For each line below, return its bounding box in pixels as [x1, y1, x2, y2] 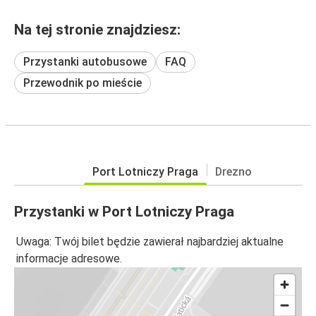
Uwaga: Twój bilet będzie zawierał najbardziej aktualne [16, 235, 284, 249]
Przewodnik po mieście [23, 75, 142, 90]
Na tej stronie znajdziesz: [14, 20, 181, 38]
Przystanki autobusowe [23, 54, 147, 68]
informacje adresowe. [16, 252, 122, 266]
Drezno [215, 164, 252, 178]
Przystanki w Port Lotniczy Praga [14, 202, 234, 220]
